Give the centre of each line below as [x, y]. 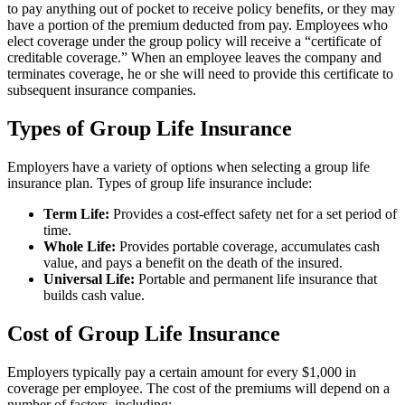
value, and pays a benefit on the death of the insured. [193, 263]
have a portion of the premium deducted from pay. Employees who [198, 25]
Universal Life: [89, 279]
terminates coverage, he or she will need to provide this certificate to [200, 74]
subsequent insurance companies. [102, 90]
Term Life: [76, 214]
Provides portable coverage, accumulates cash [248, 247]
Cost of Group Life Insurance [144, 334]
